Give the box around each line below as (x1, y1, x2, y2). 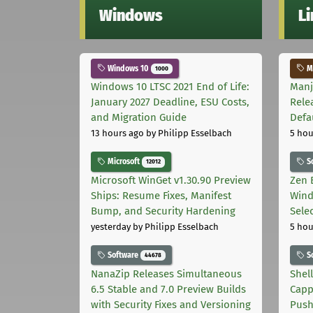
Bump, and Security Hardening (91, 205, 235, 218)
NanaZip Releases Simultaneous (91, 267, 242, 280)
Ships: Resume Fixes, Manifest (91, 189, 231, 203)
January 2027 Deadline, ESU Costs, (91, 96, 249, 109)
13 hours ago (91, 128, 144, 139)
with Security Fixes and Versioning (91, 298, 251, 311)
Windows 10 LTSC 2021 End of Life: (91, 80, 249, 94)
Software (105, 250, 140, 261)
